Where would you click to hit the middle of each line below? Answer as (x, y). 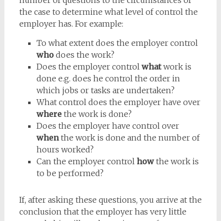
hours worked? (65, 149)
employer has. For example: (71, 24)
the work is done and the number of (129, 138)
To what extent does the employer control (117, 43)
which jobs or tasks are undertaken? (105, 90)
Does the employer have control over (108, 126)
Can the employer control (86, 161)
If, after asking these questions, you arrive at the (110, 200)
